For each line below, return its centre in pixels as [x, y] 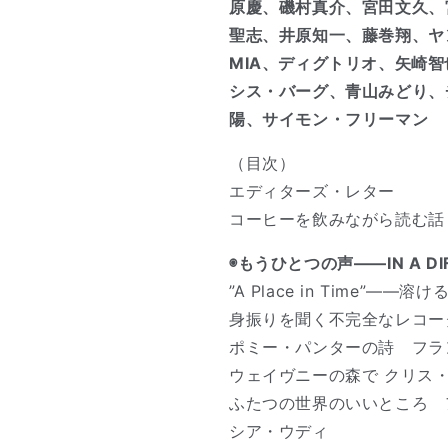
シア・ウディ [279, 431]
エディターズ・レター [312, 191]
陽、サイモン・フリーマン [329, 119]
